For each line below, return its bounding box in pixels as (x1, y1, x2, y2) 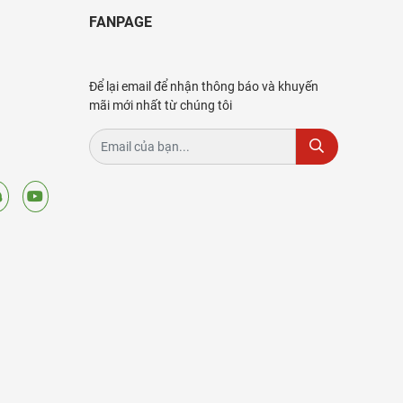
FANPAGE (88, 13, 152, 31)
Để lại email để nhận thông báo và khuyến (88, 78, 318, 94)
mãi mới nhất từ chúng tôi (88, 97, 232, 112)
